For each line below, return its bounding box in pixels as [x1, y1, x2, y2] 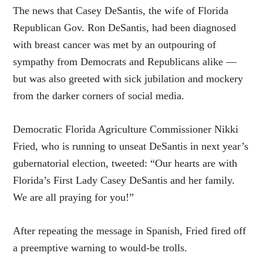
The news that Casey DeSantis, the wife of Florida [13, 5, 229, 17]
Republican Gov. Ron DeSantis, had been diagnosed [13, 22, 237, 34]
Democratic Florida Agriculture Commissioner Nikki [13, 123, 239, 136]
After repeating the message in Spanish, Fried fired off [13, 225, 247, 237]
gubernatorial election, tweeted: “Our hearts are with [13, 157, 238, 170]
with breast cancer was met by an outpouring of [13, 39, 217, 51]
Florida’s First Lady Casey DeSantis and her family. [13, 174, 235, 187]
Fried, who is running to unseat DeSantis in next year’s [13, 140, 249, 153]
